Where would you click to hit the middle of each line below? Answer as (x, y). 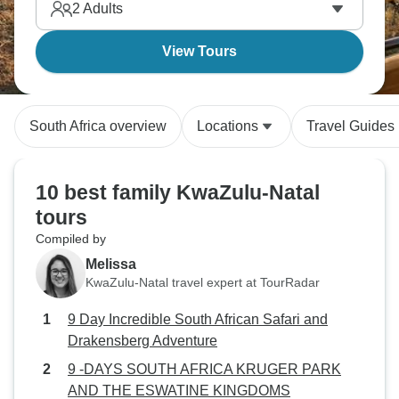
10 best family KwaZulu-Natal (178, 192)
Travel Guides (350, 126)
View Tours (199, 51)
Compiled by (71, 239)
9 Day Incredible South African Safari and (198, 319)
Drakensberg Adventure (142, 341)
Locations (228, 126)
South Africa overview (98, 126)
